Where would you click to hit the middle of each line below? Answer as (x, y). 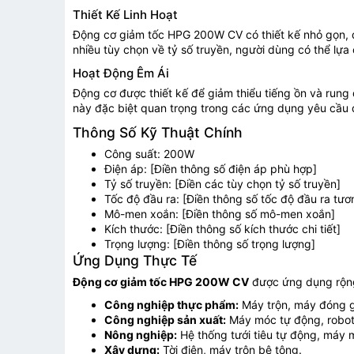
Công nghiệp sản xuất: (165, 320)
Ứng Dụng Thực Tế (135, 261)
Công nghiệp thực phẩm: (171, 305)
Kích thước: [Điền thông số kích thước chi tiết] (222, 229)
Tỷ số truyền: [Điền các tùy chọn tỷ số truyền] (222, 184)
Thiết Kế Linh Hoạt (125, 15)
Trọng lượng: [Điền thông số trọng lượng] (210, 244)
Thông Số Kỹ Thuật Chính (158, 133)
